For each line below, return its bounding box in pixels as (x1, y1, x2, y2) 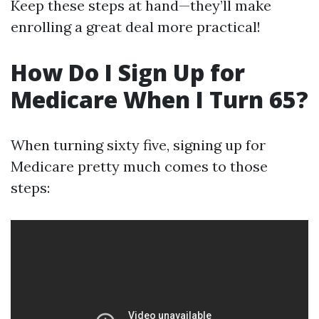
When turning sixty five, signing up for (11, 136, 266, 154)
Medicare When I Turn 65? (11, 84, 308, 115)
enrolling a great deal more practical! (11, 18, 261, 36)
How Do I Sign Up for (11, 57, 245, 88)
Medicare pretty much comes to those (11, 157, 268, 175)
